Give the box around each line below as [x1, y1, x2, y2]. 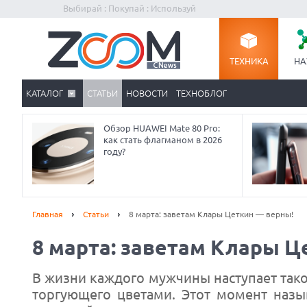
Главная [32, 210, 63, 219]
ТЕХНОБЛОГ [176, 88, 227, 98]
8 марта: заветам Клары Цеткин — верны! [129, 210, 293, 219]
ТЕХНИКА [229, 56, 269, 66]
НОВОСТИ [126, 88, 168, 98]
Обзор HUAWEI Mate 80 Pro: [103, 123, 220, 133]
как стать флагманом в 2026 [103, 135, 222, 145]
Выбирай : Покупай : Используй [63, 3, 196, 13]
